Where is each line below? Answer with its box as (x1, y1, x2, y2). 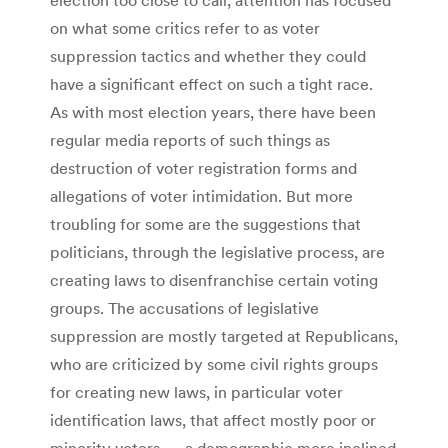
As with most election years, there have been (50, 101, 376, 122)
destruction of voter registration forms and (50, 157, 357, 178)
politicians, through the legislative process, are (50, 241, 385, 262)
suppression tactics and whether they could (50, 45, 366, 66)
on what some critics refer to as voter (50, 17, 320, 38)
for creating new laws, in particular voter (50, 381, 343, 402)
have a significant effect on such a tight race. (50, 73, 373, 94)
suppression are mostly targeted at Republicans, (50, 325, 398, 346)
